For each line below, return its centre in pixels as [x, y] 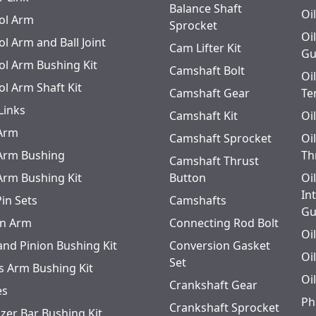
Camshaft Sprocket [220, 138]
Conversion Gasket [220, 245]
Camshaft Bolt [207, 71]
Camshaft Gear [209, 93]
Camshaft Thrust [214, 161]
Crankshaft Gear [213, 285]
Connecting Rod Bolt [224, 223]
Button [188, 178]
